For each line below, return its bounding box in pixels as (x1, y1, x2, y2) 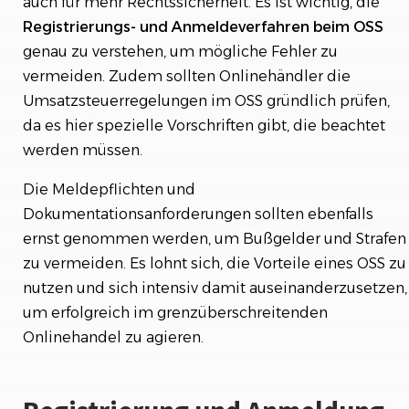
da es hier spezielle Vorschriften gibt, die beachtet (23, 116, 385, 134)
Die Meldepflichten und (23, 180, 195, 198)
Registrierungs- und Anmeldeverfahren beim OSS (23, 17, 383, 36)
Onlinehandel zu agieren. (23, 328, 204, 346)
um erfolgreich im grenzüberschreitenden (23, 303, 328, 321)
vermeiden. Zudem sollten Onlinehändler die (23, 67, 351, 85)
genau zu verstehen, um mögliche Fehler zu (23, 42, 338, 60)
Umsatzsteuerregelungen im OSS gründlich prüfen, (23, 91, 390, 110)
